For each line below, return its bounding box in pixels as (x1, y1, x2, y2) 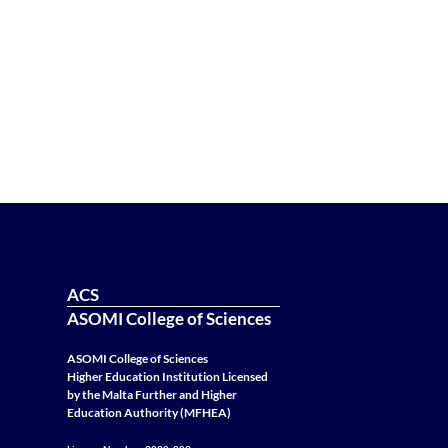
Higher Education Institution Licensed (67, 369, 269, 385)
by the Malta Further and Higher (67, 387, 238, 403)
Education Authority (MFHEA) (67, 405, 232, 421)
